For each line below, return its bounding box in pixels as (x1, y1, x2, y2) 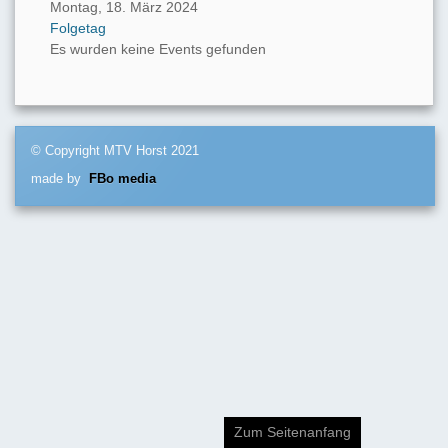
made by (31, 172, 89, 187)
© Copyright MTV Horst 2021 (31, 144, 199, 159)
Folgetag (50, 20, 106, 37)
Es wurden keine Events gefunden (50, 41, 266, 58)
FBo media (89, 172, 156, 187)
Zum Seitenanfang (234, 424, 351, 440)
